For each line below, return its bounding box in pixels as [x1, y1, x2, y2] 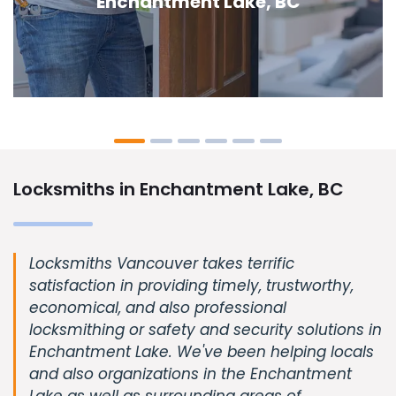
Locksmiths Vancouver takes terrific [29, 252, 294, 274]
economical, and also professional [29, 296, 286, 318]
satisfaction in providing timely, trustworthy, [29, 274, 354, 296]
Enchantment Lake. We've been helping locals [29, 340, 374, 362]
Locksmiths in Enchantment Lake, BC [13, 176, 344, 202]
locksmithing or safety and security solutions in [29, 318, 382, 340]
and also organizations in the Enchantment [29, 362, 352, 385]
